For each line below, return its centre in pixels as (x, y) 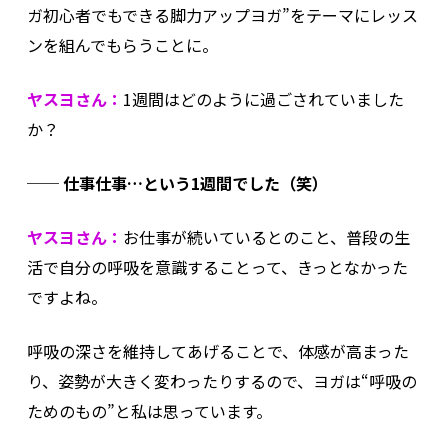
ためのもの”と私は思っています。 (149, 410)
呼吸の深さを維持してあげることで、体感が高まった (217, 350)
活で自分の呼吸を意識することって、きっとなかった (217, 266)
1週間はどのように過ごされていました (263, 98)
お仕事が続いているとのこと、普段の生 (266, 236)
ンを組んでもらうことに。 (122, 44)
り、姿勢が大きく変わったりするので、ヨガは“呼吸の (221, 380)
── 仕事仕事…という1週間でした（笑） (177, 182)
